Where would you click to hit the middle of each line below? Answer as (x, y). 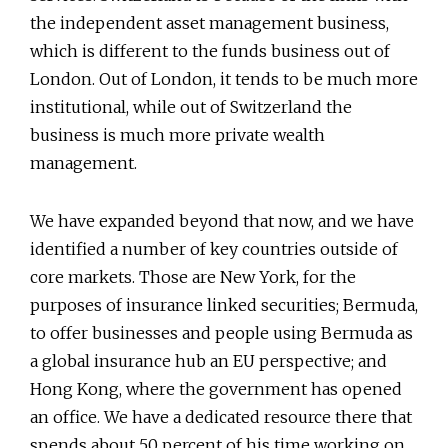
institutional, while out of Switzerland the (191, 106)
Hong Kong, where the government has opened (216, 388)
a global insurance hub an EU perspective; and (208, 360)
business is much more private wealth (177, 134)
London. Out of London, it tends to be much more (224, 78)
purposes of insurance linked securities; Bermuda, (224, 304)
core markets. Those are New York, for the (193, 276)
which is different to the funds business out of (210, 50)
